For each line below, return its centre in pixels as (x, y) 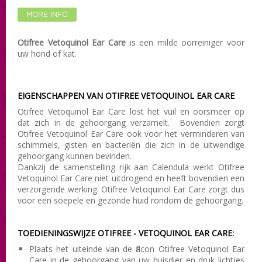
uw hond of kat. (47, 53)
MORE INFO (47, 14)
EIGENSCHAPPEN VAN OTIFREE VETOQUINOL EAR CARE (126, 95)
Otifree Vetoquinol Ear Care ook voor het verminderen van (131, 133)
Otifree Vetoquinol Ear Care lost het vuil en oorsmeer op (131, 111)
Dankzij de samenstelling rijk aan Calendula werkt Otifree (131, 167)
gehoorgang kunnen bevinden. (75, 156)
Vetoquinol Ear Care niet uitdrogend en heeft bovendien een (131, 178)
